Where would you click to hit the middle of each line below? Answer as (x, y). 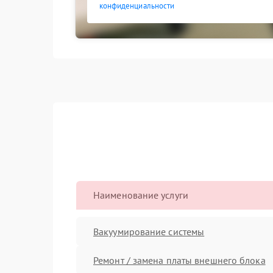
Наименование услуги (141, 195)
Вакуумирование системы (149, 231)
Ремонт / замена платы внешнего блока (179, 260)
